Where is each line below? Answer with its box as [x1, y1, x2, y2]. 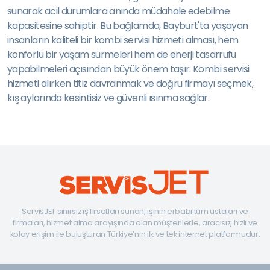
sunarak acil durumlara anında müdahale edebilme [7, 4, 230, 18]
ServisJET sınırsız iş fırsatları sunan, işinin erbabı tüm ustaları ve [22, 206, 248, 216]
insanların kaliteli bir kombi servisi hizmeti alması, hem [7, 33, 239, 47]
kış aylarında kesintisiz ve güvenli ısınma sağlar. [7, 91, 209, 105]
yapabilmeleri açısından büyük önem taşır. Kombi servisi [7, 62, 250, 76]
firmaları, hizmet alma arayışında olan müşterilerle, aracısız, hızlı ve [12, 218, 258, 228]
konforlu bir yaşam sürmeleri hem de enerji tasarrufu [7, 48, 236, 61]
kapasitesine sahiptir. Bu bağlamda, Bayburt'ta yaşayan [7, 19, 248, 33]
